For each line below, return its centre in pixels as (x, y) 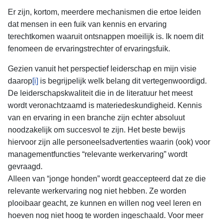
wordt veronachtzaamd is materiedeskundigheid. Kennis (105, 106)
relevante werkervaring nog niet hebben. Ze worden (97, 191)
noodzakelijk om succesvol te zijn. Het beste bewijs (97, 130)
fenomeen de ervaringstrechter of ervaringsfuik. (89, 49)
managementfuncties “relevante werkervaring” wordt (98, 154)
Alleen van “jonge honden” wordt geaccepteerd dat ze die (107, 179)
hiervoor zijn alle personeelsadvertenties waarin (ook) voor (109, 142)
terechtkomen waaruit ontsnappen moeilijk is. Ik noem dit (106, 37)
